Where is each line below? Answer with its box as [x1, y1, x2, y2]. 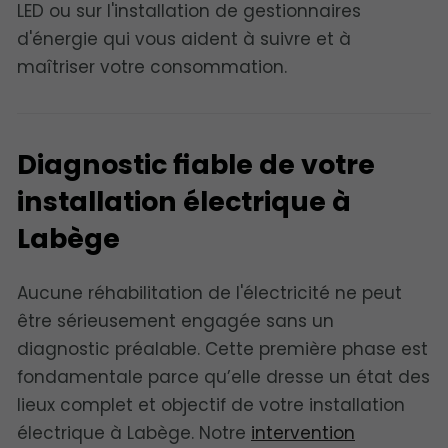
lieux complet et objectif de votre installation [17, 393, 405, 418]
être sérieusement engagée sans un [17, 309, 334, 334]
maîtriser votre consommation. [17, 54, 287, 79]
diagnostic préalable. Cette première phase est [17, 337, 428, 362]
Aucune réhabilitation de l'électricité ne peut [17, 281, 402, 306]
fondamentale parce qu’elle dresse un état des [17, 365, 430, 390]
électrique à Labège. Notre [17, 421, 251, 446]
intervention [251, 421, 355, 446]
